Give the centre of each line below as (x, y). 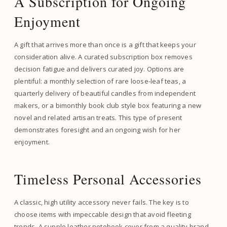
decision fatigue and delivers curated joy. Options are (99, 69)
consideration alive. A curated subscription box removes (103, 57)
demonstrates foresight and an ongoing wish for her (97, 130)
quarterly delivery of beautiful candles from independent (105, 93)
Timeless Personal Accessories (108, 179)
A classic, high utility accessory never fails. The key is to (102, 202)
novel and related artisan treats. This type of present (98, 118)
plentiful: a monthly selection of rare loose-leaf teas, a (100, 81)
